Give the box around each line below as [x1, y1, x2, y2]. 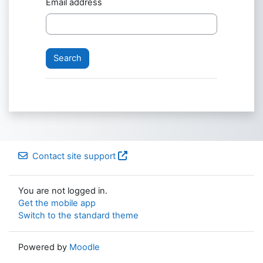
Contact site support [32, 151, 116, 161]
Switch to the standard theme [18, 210, 139, 221]
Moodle [69, 242, 100, 252]
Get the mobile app [18, 198, 96, 208]
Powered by [18, 242, 69, 252]
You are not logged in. [18, 186, 107, 196]
